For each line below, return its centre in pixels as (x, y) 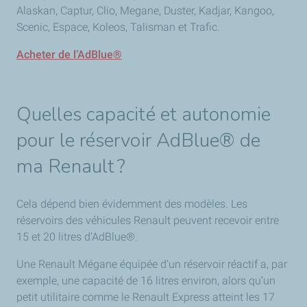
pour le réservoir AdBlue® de (138, 140)
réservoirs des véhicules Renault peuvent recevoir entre (148, 220)
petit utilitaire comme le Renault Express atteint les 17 (146, 297)
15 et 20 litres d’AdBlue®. (78, 237)
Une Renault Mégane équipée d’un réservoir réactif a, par (152, 264)
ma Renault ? (71, 167)
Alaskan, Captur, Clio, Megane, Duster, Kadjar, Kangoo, (145, 11)
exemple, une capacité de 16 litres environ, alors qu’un (146, 281)
